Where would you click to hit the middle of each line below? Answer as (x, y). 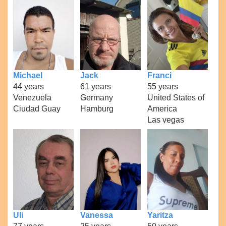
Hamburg (97, 108)
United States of (176, 97)
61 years (95, 86)
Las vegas (165, 120)
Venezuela (33, 97)
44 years (29, 86)
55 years (162, 86)
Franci (159, 75)
